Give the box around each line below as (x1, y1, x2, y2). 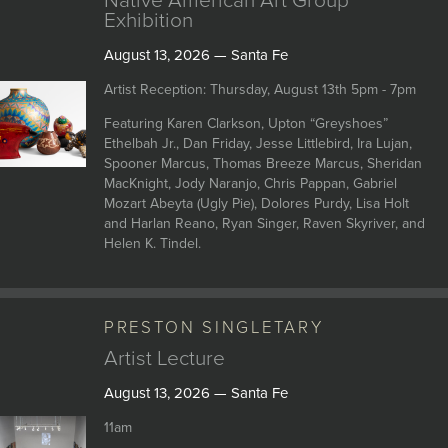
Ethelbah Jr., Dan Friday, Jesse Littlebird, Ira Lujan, (103, 135, 412, 152)
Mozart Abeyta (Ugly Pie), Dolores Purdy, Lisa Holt (103, 195, 409, 212)
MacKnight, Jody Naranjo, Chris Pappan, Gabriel (103, 175, 397, 192)
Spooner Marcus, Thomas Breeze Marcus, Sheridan (103, 155, 422, 172)
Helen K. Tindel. (103, 235, 201, 252)
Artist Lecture (103, 346, 225, 371)
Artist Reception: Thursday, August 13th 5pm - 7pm (103, 81, 416, 98)
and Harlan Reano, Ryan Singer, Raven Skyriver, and (103, 215, 425, 232)
